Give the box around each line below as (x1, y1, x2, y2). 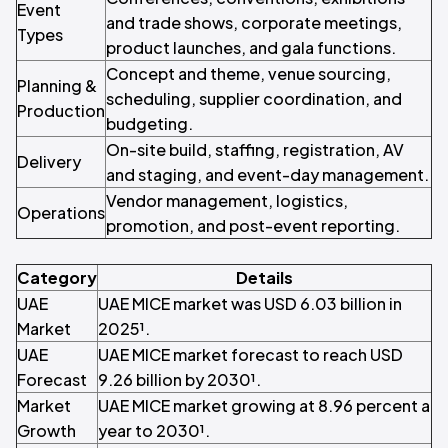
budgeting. (106, 113, 193, 135)
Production (17, 100, 105, 122)
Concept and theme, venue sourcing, (106, 63, 391, 85)
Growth (17, 420, 76, 442)
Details (236, 267, 293, 289)
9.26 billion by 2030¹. (98, 369, 261, 391)
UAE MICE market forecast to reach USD (98, 344, 403, 366)
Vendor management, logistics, (106, 190, 348, 212)
